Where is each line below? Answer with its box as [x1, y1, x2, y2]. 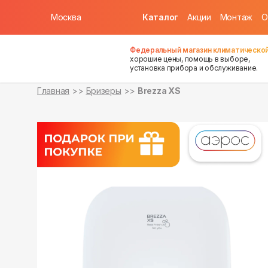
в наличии [20, 14, 68, 26]
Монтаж [220, 12, 253, 22]
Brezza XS [138, 86, 181, 96]
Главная [37, 86, 70, 96]
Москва [51, 12, 81, 22]
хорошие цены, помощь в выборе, [130, 54, 250, 63]
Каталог [142, 12, 179, 22]
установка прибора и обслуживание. [130, 63, 258, 72]
